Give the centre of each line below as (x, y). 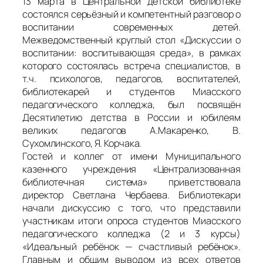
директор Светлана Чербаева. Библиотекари (131, 195)
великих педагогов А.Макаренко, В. (131, 130)
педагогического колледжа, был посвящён (131, 104)
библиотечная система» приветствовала (131, 182)
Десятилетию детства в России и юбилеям (131, 117)
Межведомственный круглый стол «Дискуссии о (131, 40)
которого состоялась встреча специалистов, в (131, 65)
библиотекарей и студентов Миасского (131, 91)
